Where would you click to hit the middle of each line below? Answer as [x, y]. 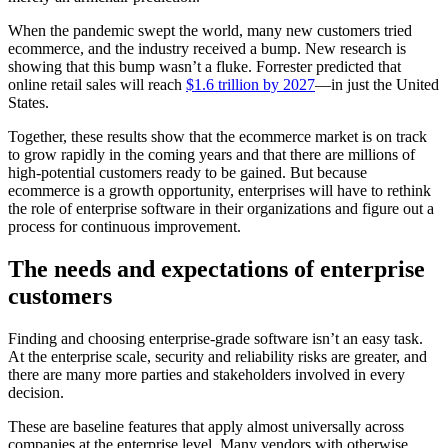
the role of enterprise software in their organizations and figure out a [221, 208]
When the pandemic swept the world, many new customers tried [210, 30]
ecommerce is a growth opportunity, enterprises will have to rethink [219, 190]
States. [28, 102]
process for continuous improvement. [126, 226]
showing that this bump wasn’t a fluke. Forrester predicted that [204, 66]
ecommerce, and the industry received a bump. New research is [207, 48]
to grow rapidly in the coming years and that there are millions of [211, 154]
